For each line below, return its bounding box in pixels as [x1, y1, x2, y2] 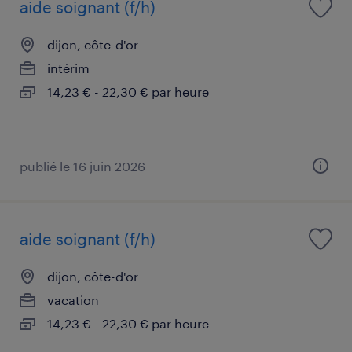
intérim [47, 60, 90, 75]
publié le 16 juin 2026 [20, 158, 145, 174]
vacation [47, 291, 99, 307]
